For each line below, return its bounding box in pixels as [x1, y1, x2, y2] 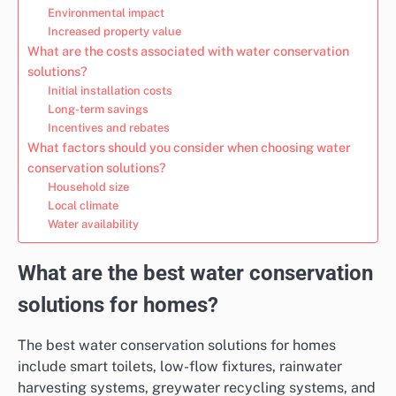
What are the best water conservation [18, 260, 373, 286]
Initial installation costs [47, 83, 172, 97]
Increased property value [47, 24, 181, 38]
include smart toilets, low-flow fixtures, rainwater [18, 357, 342, 375]
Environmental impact [47, 5, 164, 19]
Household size [47, 179, 129, 194]
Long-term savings [47, 102, 148, 116]
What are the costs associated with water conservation [27, 42, 349, 58]
